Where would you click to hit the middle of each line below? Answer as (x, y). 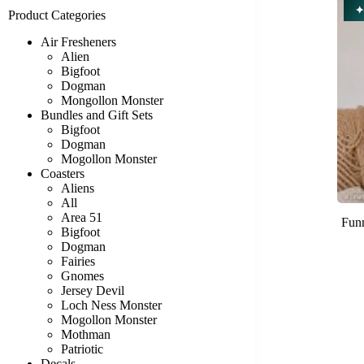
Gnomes (82, 276)
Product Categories (57, 15)
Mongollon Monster (112, 100)
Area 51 (82, 217)
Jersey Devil (93, 290)
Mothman (86, 334)
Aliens (78, 188)
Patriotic (82, 349)
